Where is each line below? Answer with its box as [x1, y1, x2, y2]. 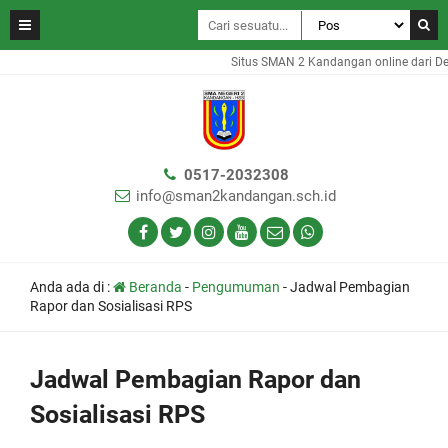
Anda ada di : [30, 279, 113, 295]
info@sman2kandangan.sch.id [136, 187, 336, 205]
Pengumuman [192, 279, 280, 295]
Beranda [126, 279, 182, 295]
